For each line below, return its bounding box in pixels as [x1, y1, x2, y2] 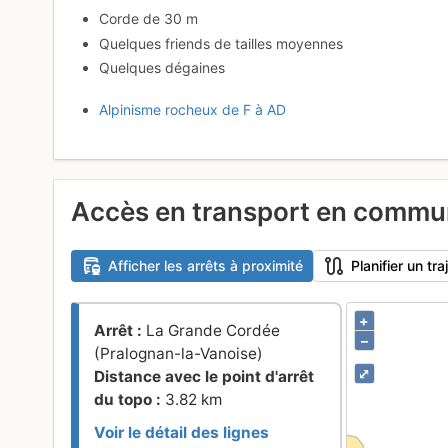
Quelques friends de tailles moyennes [99, 34, 344, 52]
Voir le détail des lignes [94, 422, 270, 442]
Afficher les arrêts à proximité [107, 257, 303, 275]
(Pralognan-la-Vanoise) [94, 343, 264, 363]
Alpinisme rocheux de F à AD [99, 101, 287, 119]
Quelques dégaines [99, 59, 226, 77]
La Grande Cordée [146, 320, 281, 340]
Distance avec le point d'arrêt [94, 366, 315, 386]
